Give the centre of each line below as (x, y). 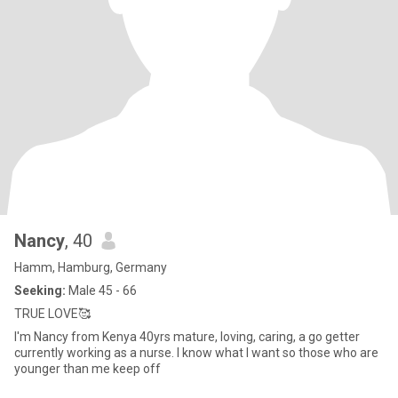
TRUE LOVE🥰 (52, 314)
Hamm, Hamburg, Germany (91, 267)
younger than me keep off (88, 369)
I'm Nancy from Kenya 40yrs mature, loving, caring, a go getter (187, 337)
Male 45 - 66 (101, 291)
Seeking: (40, 291)
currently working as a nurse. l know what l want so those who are (196, 353)
